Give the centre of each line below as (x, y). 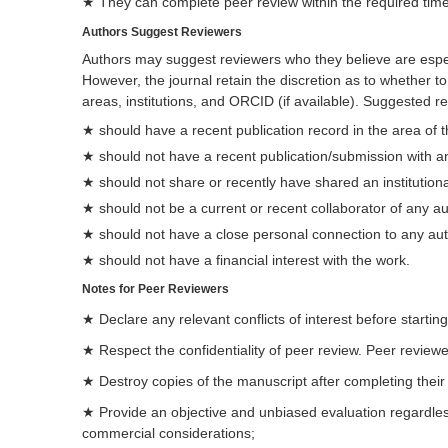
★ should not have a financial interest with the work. (248, 260)
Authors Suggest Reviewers (162, 32)
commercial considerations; (168, 433)
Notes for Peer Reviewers (155, 289)
